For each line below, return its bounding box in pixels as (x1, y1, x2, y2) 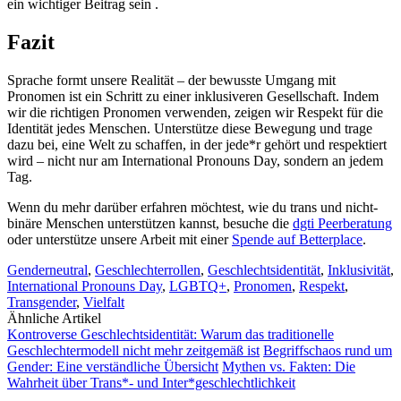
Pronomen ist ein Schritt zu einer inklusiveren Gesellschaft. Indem (7, 88, 379, 104)
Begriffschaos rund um (263, 342, 392, 358)
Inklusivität (328, 261, 390, 277)
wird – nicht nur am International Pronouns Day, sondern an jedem (7, 152, 383, 168)
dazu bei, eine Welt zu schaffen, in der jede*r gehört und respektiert (7, 136, 387, 152)
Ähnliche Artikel (7, 310, 101, 326)
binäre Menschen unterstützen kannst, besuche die (7, 215, 293, 231)
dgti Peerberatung (293, 215, 392, 231)
